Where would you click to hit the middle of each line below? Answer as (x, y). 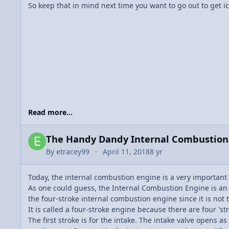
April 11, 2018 (127, 152)
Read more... (50, 112)
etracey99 (73, 152)
